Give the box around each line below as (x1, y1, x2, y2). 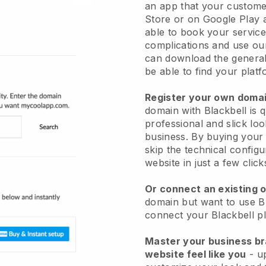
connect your (145, 208, 212, 221)
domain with (145, 104, 204, 116)
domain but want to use (145, 195, 259, 208)
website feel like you (145, 248, 246, 260)
